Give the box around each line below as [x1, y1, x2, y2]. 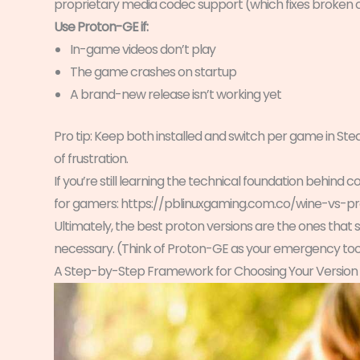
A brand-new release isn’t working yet [70, 85, 281, 104]
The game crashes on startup [70, 63, 236, 82]
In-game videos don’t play [70, 40, 215, 59]
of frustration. [54, 149, 128, 169]
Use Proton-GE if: [54, 18, 148, 37]
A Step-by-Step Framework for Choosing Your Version [54, 262, 358, 281]
